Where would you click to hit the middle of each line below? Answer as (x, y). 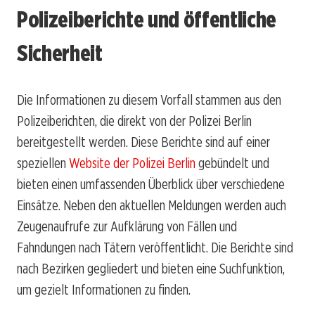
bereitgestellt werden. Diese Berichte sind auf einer (143, 142)
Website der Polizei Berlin (132, 163)
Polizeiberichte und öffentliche (147, 20)
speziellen (43, 163)
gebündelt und (232, 163)
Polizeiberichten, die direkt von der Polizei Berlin (134, 121)
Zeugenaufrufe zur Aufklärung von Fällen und (127, 226)
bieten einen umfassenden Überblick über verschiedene (151, 184)
